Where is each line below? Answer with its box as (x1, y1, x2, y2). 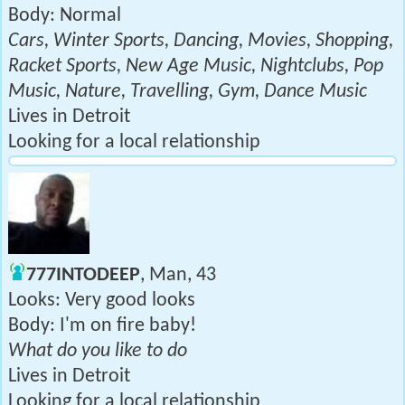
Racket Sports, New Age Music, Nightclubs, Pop (8, 56, 383, 77)
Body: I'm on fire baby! (8, 316, 196, 336)
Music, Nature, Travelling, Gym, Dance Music (8, 81, 367, 102)
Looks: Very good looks (8, 290, 195, 311)
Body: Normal (8, 5, 121, 26)
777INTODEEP (26, 265, 140, 286)
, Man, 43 (140, 265, 216, 286)
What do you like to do (8, 341, 187, 362)
